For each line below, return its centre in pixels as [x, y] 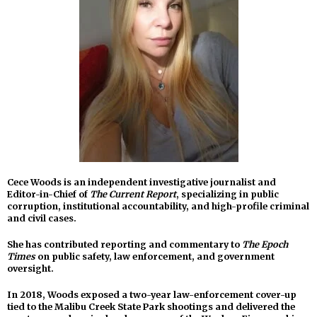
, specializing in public [227, 194]
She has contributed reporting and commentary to [125, 244]
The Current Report [133, 194]
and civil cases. [42, 218]
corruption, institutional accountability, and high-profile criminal [158, 206]
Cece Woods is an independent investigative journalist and [142, 182]
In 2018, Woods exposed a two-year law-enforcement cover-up [152, 294]
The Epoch [265, 244]
